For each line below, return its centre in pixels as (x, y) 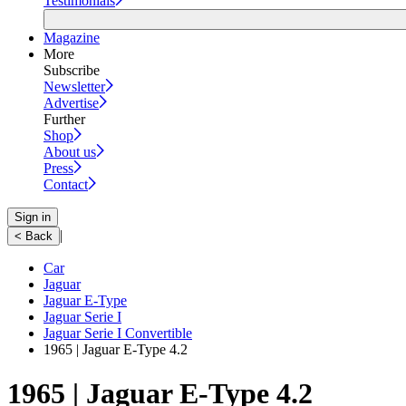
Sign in (33, 217)
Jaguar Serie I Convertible (118, 333)
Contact (66, 184)
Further (64, 119)
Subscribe (72, 70)
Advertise (71, 102)
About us (70, 151)
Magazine (72, 37)
